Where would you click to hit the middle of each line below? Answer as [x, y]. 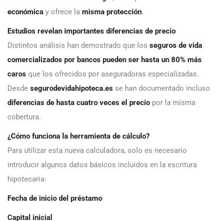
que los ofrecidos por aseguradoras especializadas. [112, 74]
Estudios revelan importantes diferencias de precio [92, 31]
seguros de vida [176, 46]
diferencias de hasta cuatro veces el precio [79, 103]
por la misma [173, 103]
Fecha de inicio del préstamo [55, 199]
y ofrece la [63, 12]
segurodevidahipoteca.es [72, 89]
